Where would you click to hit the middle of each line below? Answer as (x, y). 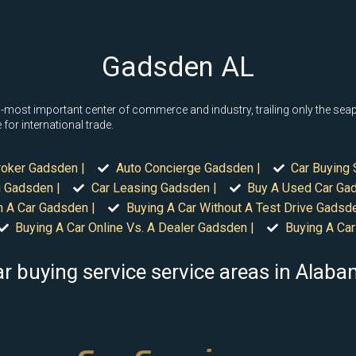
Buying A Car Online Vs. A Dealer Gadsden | (135, 228)
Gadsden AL (178, 67)
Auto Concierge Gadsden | (188, 168)
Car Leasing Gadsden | (154, 188)
